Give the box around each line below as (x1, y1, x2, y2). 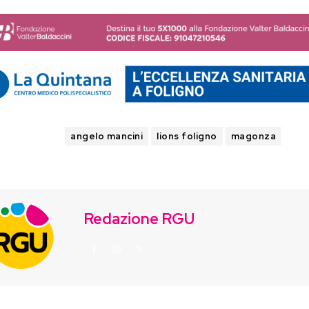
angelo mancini (70, 130, 143, 142)
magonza (230, 130, 276, 142)
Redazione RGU (84, 208, 195, 229)
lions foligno (157, 130, 217, 142)
